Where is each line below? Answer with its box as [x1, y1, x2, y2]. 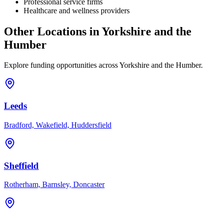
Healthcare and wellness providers [24, 6, 130, 15]
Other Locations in [4, 25, 102, 38]
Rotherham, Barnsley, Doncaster [4, 180, 105, 189]
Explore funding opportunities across [4, 61, 119, 70]
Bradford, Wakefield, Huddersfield [4, 120, 111, 129]
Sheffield [4, 160, 39, 171]
